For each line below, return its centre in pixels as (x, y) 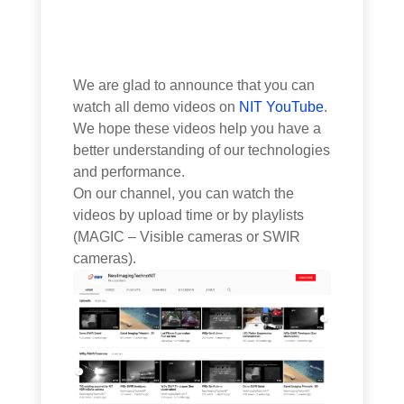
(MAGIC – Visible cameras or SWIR (187, 236)
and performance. (129, 171)
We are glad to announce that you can (194, 85)
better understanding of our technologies (202, 150)
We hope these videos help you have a (197, 128)
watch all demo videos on (156, 106)
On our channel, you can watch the (184, 193)
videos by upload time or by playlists (189, 215)
